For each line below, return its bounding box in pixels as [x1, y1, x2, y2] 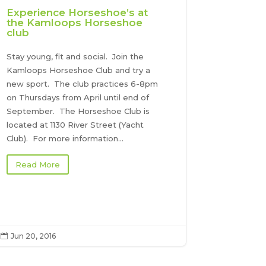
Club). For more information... [7, 134, 124, 144]
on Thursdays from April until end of [7, 93, 150, 103]
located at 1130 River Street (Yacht [7, 120, 144, 130]
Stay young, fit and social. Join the [7, 52, 144, 62]
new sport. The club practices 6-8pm [7, 79, 159, 89]
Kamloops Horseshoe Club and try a [7, 65, 151, 75]
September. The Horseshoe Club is [7, 106, 150, 116]
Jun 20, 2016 [11, 232, 56, 241]
